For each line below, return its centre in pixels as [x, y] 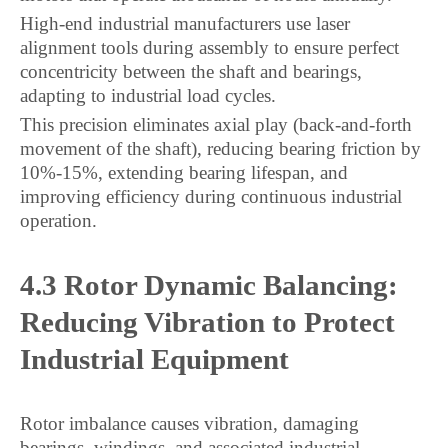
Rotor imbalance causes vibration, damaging [189, 423]
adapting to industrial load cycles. [148, 95]
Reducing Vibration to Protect [207, 322]
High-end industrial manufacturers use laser [185, 23]
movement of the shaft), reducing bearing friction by [220, 148]
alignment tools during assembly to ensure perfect [209, 47]
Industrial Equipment [154, 359]
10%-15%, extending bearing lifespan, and [184, 172]
